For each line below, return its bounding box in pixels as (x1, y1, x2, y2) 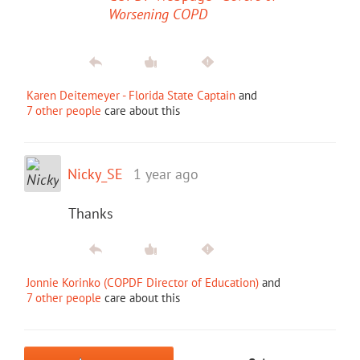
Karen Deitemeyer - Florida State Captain (27, 87, 235, 103)
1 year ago (133, 164, 198, 183)
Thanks (68, 203, 113, 223)
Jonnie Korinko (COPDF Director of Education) (27, 274, 259, 290)
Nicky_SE (67, 164, 123, 183)
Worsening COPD (108, 4, 207, 23)
